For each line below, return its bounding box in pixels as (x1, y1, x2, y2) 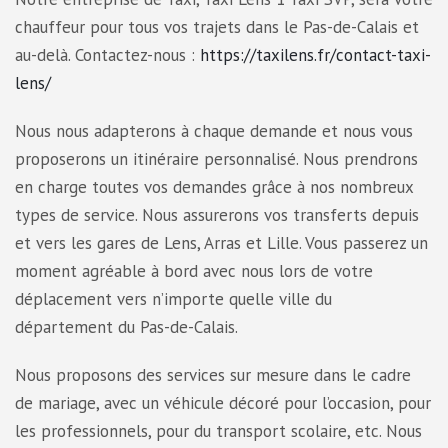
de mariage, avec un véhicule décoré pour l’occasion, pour (15, 391, 431, 414)
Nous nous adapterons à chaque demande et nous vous (15, 119, 413, 142)
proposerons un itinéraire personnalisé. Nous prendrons (15, 147, 418, 170)
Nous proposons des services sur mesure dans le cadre (15, 363, 411, 386)
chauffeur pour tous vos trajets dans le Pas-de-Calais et (15, 15, 419, 38)
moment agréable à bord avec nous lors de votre (15, 259, 373, 282)
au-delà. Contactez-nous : (15, 43, 200, 66)
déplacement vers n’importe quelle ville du (15, 287, 332, 310)
